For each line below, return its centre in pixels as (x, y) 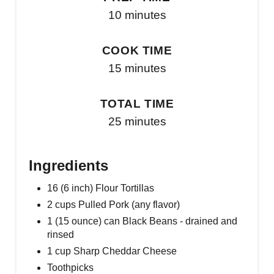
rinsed (61, 234)
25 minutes (137, 121)
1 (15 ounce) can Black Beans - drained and (142, 221)
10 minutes (137, 15)
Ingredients (68, 165)
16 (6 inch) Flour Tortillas (101, 188)
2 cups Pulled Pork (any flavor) (113, 204)
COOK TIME (137, 50)
